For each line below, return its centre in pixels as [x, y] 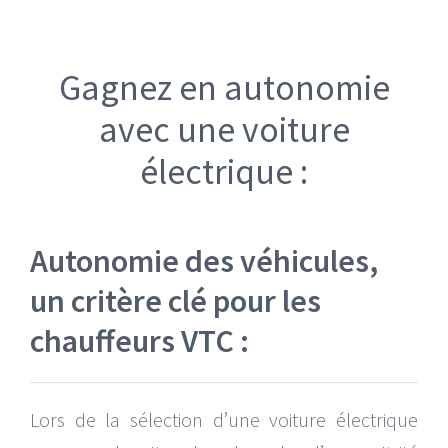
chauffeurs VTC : [139, 340]
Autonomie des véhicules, [203, 260]
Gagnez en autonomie [224, 87]
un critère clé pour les [175, 300]
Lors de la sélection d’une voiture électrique [224, 419]
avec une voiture [224, 129]
